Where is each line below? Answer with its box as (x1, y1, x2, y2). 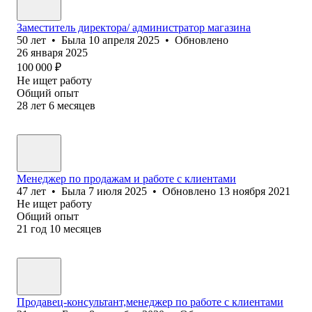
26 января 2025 (17, 46, 88, 58)
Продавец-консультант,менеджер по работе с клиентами (17, 295, 283, 308)
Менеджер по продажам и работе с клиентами (17, 172, 236, 185)
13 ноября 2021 (219, 185, 290, 197)
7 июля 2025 (88, 185, 147, 197)
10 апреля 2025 (88, 33, 159, 46)
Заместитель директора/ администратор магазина (17, 21, 251, 33)
